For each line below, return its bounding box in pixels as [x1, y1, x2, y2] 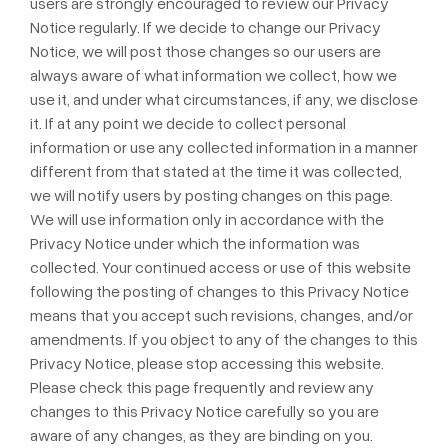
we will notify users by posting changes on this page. [30, 185, 393, 205]
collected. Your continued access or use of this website [30, 257, 411, 277]
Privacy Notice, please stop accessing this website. [30, 353, 384, 373]
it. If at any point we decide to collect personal [30, 113, 346, 133]
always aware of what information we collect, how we [30, 65, 397, 85]
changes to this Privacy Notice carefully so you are [30, 401, 379, 421]
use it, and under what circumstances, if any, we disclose [30, 89, 418, 109]
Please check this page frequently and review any [30, 377, 374, 397]
